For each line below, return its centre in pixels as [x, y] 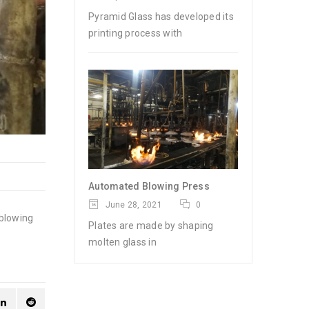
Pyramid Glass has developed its [161, 16]
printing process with [136, 33]
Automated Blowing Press [149, 187]
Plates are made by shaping [151, 226]
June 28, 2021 [132, 205]
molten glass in [122, 242]
